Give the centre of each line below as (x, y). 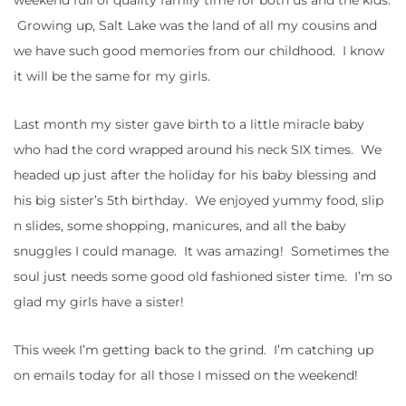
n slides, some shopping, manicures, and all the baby (180, 225)
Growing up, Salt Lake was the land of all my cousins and (195, 25)
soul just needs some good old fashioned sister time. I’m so (203, 276)
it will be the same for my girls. (112, 76)
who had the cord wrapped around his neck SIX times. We (198, 149)
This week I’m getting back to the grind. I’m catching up (193, 349)
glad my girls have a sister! (99, 301)
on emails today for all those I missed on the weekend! (186, 375)
